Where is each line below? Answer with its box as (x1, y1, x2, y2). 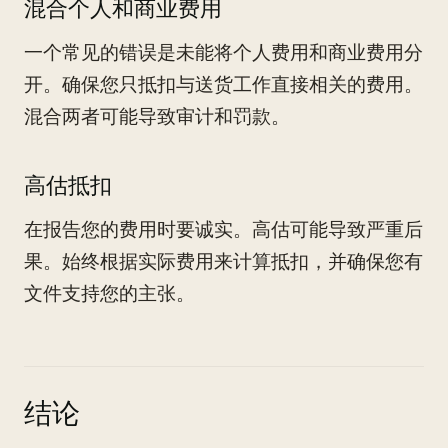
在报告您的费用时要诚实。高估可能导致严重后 (24, 217, 423, 242)
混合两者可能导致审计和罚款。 (24, 104, 290, 129)
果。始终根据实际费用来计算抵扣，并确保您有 (24, 249, 423, 274)
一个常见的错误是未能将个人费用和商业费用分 (24, 40, 423, 65)
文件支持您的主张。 (24, 281, 195, 306)
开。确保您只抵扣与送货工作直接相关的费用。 (24, 72, 423, 97)
